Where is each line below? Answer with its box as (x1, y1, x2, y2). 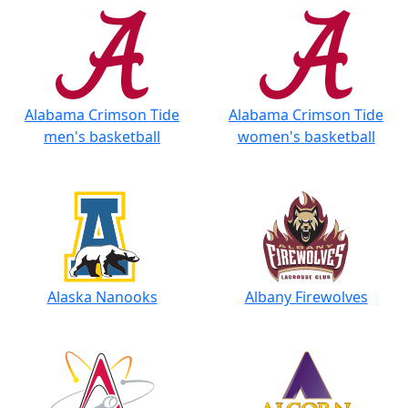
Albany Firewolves (244, 287, 368, 307)
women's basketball (237, 127, 375, 147)
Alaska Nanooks (46, 287, 158, 307)
